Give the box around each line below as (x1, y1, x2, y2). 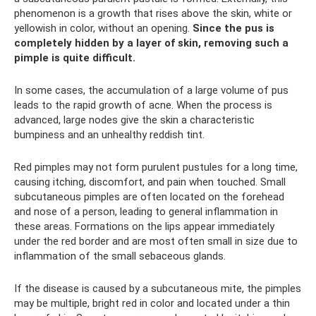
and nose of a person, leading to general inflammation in (14, 205, 278, 218)
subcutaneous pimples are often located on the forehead (14, 190, 284, 203)
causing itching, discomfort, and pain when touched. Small (14, 175, 286, 188)
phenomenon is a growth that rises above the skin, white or (14, 6, 292, 20)
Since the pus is (193, 21, 274, 35)
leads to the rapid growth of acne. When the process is (14, 98, 272, 111)
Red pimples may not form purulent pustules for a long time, (14, 160, 298, 174)
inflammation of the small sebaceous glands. (14, 249, 226, 262)
